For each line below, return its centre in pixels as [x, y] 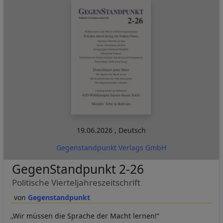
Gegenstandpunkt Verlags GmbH [111, 147]
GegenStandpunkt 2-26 [78, 169]
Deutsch [132, 130]
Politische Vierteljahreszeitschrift [76, 182]
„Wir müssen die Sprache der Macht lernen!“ [85, 216]
